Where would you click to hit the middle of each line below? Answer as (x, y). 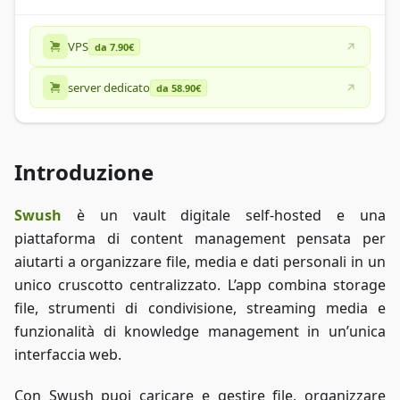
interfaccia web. (68, 354)
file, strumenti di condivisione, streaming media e (200, 308)
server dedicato (109, 87)
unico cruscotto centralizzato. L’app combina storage (200, 285)
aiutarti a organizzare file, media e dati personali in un (200, 262)
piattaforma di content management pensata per (200, 238)
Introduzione (84, 172)
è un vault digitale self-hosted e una (224, 215)
